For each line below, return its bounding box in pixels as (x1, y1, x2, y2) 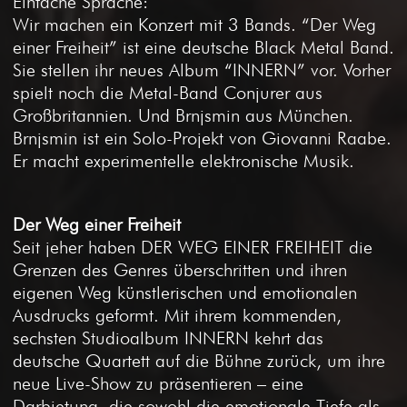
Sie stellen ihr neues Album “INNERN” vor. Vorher (13, 58, 391, 81)
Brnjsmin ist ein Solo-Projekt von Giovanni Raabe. (13, 126, 392, 149)
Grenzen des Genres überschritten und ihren (13, 258, 347, 281)
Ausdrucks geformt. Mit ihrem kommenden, (13, 303, 342, 326)
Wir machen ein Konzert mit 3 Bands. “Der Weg (13, 13, 376, 35)
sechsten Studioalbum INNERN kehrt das (13, 326, 323, 349)
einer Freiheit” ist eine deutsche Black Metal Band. (13, 35, 394, 58)
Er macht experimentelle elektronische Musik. (13, 149, 354, 172)
